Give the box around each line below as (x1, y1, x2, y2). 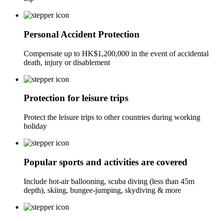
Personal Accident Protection (24, 29, 140, 39)
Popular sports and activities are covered (24, 156, 187, 167)
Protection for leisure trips (24, 93, 128, 104)
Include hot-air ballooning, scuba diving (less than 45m (24, 177, 194, 185)
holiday (24, 122, 47, 131)
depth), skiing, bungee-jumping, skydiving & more (24, 185, 181, 194)
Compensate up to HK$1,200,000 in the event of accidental (24, 49, 209, 58)
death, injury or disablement (24, 58, 110, 67)
